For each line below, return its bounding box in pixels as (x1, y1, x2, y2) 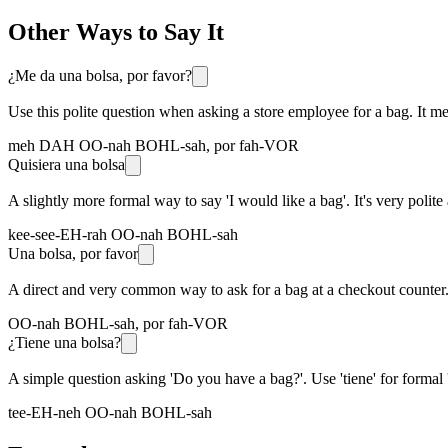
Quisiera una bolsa (8, 155, 125, 173)
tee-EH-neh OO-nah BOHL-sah (8, 403, 212, 421)
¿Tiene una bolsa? (8, 333, 121, 351)
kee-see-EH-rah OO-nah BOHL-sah (8, 225, 238, 243)
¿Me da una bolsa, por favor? (8, 66, 192, 84)
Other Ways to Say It (8, 18, 224, 45)
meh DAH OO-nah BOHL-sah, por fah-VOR (8, 136, 299, 154)
